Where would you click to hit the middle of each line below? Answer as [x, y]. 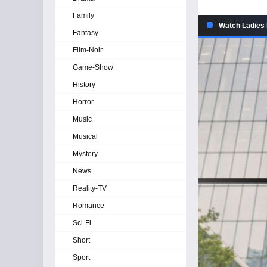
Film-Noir [88, 50]
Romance [89, 206]
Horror [83, 102]
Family [83, 15]
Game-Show [93, 67]
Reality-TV [90, 188]
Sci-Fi [82, 223]
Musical [85, 136]
